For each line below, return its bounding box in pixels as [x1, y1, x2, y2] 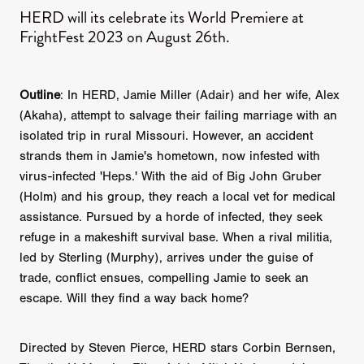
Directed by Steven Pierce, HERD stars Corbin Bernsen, [19, 340, 336, 355]
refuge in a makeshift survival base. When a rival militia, [19, 229, 332, 245]
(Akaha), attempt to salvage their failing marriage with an [19, 107, 337, 123]
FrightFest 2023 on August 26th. [19, 25, 230, 50]
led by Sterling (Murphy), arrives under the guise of [19, 249, 313, 265]
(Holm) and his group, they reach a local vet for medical [19, 188, 336, 204]
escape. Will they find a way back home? [19, 290, 249, 305]
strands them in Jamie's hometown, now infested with [19, 148, 320, 163]
